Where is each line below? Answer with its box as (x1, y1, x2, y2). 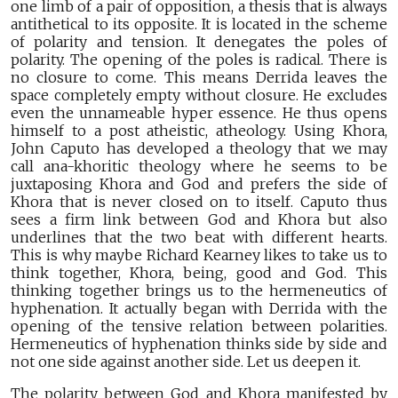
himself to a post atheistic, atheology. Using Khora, (11, 122, 387, 140)
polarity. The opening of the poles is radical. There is (11, 51, 387, 69)
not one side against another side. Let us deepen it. (11, 353, 362, 371)
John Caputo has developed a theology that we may (11, 139, 387, 158)
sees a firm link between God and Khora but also (11, 211, 387, 229)
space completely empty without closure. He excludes (11, 86, 387, 105)
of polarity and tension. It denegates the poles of (11, 33, 387, 52)
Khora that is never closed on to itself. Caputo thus (11, 193, 387, 211)
